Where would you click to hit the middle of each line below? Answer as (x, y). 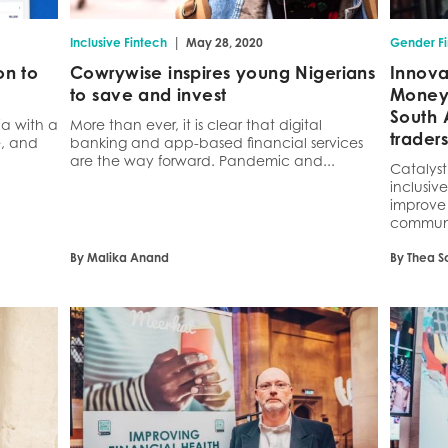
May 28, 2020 (224, 43)
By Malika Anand (119, 258)
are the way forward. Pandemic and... (202, 161)
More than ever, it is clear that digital (196, 125)
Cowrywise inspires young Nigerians (223, 73)
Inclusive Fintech (118, 43)
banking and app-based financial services (216, 143)
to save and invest (148, 95)
